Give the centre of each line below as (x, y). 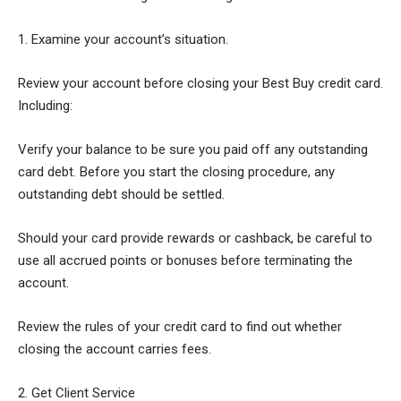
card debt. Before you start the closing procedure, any (176, 171)
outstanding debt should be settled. (121, 194)
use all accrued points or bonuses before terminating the (185, 260)
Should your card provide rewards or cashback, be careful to (195, 238)
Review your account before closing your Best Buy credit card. (200, 83)
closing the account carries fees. (115, 349)
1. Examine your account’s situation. (123, 39)
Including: (45, 105)
